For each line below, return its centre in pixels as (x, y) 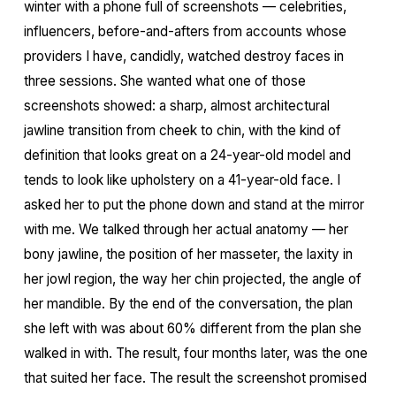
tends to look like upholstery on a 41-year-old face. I (182, 180)
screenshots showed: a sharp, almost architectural (176, 106)
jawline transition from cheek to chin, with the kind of (182, 130)
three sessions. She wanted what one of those (164, 81)
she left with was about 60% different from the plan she (192, 328)
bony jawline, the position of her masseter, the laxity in (188, 254)
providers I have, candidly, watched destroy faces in (183, 56)
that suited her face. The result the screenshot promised (195, 378)
